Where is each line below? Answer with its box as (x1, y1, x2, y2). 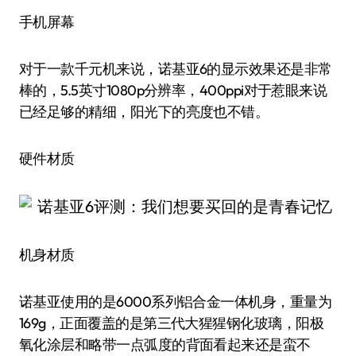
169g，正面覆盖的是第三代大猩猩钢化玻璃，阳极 (19, 314, 324, 332)
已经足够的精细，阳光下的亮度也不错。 (19, 103, 269, 121)
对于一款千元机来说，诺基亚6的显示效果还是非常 (19, 60, 332, 78)
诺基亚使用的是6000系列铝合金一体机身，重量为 (19, 292, 332, 311)
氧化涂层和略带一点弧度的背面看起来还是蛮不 (19, 335, 311, 354)
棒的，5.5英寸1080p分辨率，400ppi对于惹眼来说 (19, 81, 327, 99)
